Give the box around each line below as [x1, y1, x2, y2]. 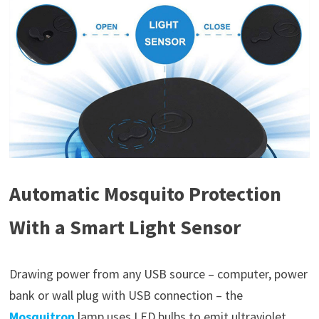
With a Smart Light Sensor [9, 214, 241, 241]
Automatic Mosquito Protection [9, 181, 281, 207]
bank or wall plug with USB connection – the [9, 287, 243, 304]
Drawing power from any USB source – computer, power [9, 266, 308, 283]
